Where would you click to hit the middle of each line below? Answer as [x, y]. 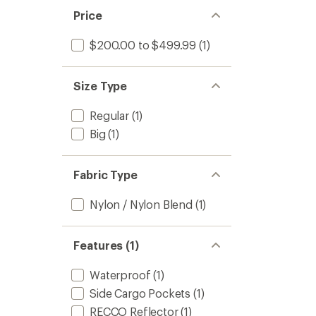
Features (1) [107, 245]
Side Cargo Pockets [140, 293]
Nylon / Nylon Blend [141, 204]
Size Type [101, 86]
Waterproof [120, 275]
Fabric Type [106, 175]
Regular [109, 115]
